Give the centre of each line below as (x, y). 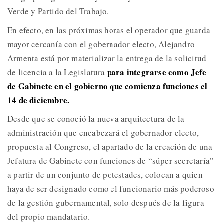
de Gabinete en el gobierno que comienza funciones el (108, 86)
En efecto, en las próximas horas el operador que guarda (109, 30)
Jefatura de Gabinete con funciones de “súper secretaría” (111, 160)
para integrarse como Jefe (156, 72)
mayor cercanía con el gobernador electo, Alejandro (101, 44)
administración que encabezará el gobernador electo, (103, 132)
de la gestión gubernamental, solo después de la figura (106, 202)
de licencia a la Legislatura (57, 72)
